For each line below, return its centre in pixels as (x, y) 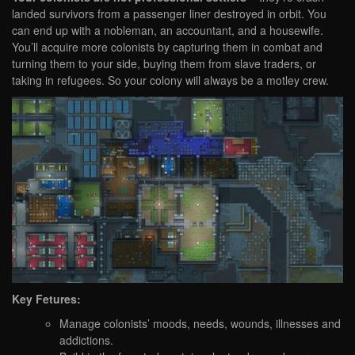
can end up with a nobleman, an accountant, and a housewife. (168, 31)
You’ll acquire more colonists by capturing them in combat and (167, 47)
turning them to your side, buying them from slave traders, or (164, 64)
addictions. (86, 340)
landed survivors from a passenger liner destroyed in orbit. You (169, 14)
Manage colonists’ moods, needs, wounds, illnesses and (200, 323)
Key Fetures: (46, 298)
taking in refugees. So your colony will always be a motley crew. (170, 80)
